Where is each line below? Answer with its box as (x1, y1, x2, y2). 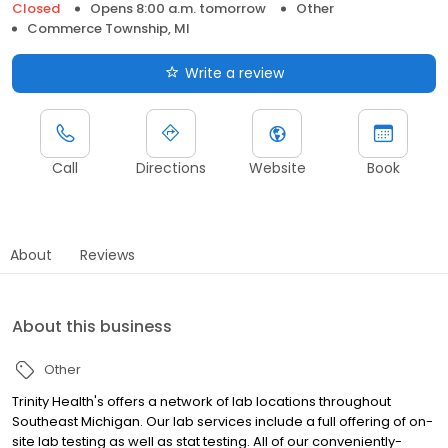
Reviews (80, 244, 135, 265)
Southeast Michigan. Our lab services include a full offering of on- (12, 411, 433, 431)
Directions (136, 157, 206, 178)
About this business (12, 314, 172, 338)
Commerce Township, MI (27, 18, 190, 38)
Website (248, 157, 306, 178)
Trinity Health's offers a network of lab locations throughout (12, 391, 391, 411)
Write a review (184, 62, 284, 83)
